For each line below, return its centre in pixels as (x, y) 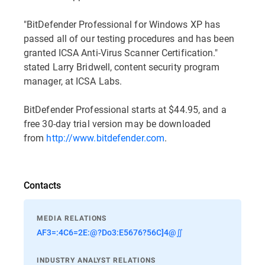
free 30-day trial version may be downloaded (117, 123)
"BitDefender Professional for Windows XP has (122, 24)
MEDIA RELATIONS (72, 218)
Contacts (42, 185)
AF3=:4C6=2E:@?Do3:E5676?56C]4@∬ (110, 232)
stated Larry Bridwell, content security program (122, 67)
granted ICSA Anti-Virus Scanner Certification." (121, 52)
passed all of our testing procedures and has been (129, 38)
